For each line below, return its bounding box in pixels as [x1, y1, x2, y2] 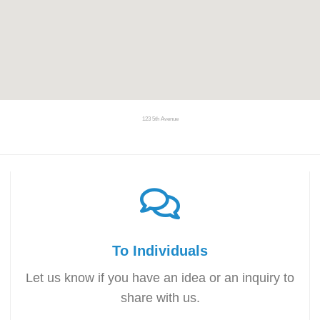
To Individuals [112, 242, 208, 259]
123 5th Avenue [141, 115, 179, 122]
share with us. [120, 290, 200, 305]
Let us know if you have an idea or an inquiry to [26, 270, 294, 285]
